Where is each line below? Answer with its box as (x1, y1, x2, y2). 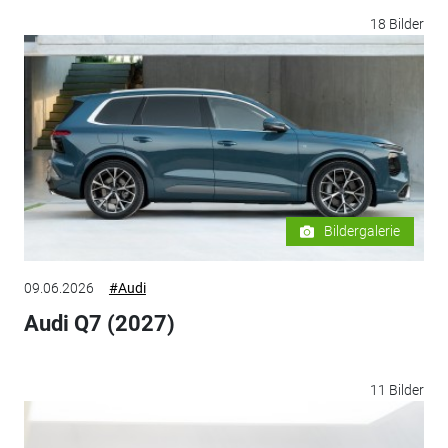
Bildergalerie (324, 223, 401, 240)
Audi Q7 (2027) (23, 311, 175, 337)
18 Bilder (370, 16, 425, 33)
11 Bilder (370, 382, 425, 399)
